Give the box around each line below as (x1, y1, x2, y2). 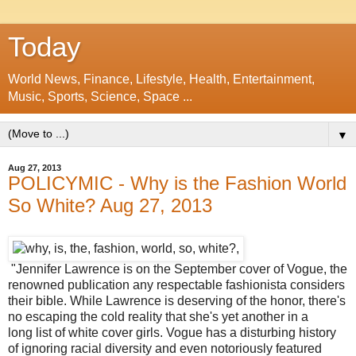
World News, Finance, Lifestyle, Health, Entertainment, (8, 72, 315, 86)
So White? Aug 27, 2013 (8, 195, 212, 216)
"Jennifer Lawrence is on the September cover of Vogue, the (8, 261, 347, 276)
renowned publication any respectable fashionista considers (8, 277, 345, 292)
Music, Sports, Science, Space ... (8, 90, 192, 103)
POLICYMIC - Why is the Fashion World (8, 172, 346, 194)
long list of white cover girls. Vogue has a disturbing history (8, 325, 336, 339)
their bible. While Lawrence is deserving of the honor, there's (8, 293, 346, 308)
